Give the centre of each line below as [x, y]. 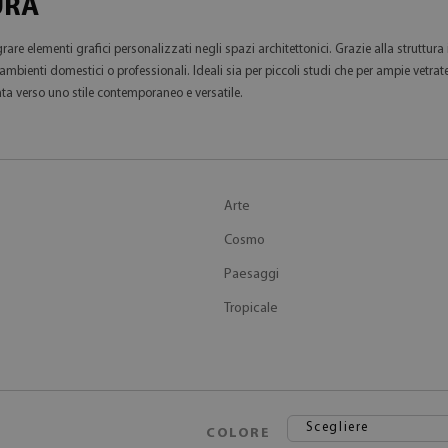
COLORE [238, 433]
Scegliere [337, 427]
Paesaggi [251, 274]
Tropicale [251, 308]
